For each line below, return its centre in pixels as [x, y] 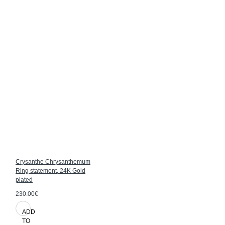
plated [24, 180]
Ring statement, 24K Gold [50, 171]
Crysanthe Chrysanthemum [53, 161]
